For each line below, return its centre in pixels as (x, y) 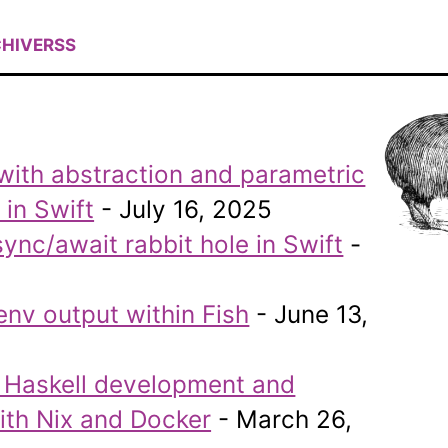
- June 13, (309, 314)
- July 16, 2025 (183, 209)
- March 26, (282, 419)
